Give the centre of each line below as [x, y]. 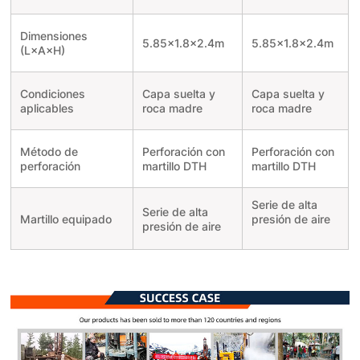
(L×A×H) [42, 51]
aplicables [47, 108]
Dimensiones [53, 36]
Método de [49, 152]
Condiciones [52, 94]
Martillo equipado [65, 219]
